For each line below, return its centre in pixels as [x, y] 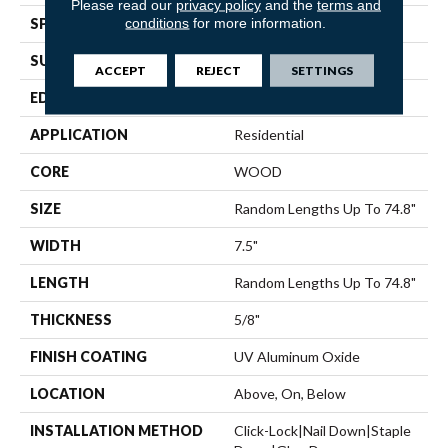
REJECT [218, 70]
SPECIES [59, 23]
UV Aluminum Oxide [297, 356]
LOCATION [67, 393]
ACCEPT [120, 70]
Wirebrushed [275, 60]
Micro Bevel [270, 97]
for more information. [258, 22]
